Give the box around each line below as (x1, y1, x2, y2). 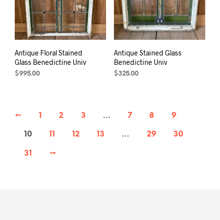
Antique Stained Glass (113, 48, 182, 57)
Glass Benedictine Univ (15, 57, 86, 66)
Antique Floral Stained (15, 48, 82, 57)
